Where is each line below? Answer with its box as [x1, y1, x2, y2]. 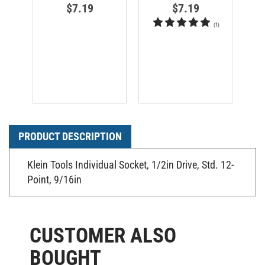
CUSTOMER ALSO [30, 218, 176, 243]
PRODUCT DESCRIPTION [18, 124, 122, 137]
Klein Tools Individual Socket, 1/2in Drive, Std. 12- [27, 153, 234, 166]
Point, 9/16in [27, 167, 82, 180]
